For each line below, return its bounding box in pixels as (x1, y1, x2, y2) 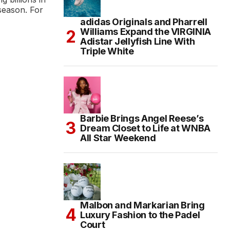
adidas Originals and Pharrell (80, 16, 207, 27)
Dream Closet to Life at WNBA (80, 123, 210, 133)
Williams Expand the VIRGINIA (80, 26, 211, 37)
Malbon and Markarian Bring (80, 200, 205, 210)
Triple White (80, 46, 134, 56)
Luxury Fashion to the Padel (80, 209, 200, 220)
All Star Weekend (80, 132, 156, 143)
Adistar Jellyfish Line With (80, 36, 195, 47)
